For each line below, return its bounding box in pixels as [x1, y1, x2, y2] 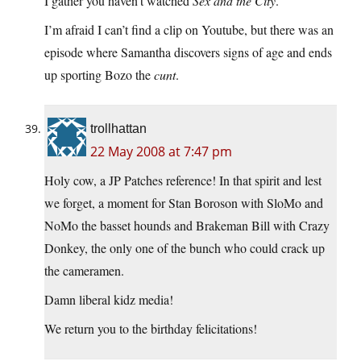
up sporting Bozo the [44, 66, 154, 84]
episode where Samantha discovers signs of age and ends [44, 44, 332, 61]
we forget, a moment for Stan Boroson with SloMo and [44, 194, 323, 212]
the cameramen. [44, 262, 124, 280]
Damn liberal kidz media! [44, 291, 173, 309]
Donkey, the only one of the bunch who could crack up [44, 239, 325, 257]
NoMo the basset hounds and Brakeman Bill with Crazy [44, 217, 330, 234]
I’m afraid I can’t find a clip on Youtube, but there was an [44, 21, 334, 39]
